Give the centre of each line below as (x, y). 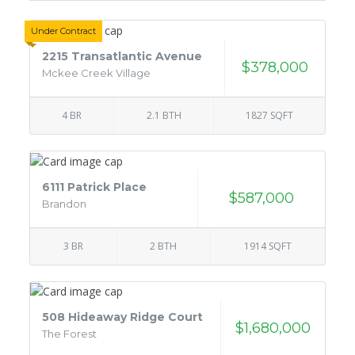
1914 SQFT (267, 246)
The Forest (70, 334)
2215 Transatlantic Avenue (122, 56)
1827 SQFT (269, 115)
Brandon (65, 203)
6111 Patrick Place (95, 187)
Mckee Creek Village (97, 73)
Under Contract (64, 31)
